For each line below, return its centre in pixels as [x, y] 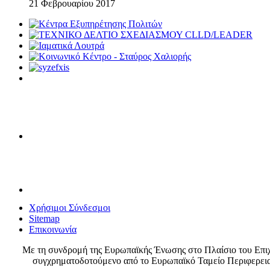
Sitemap [44, 218]
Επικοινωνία [53, 229]
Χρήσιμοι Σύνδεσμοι [70, 207]
